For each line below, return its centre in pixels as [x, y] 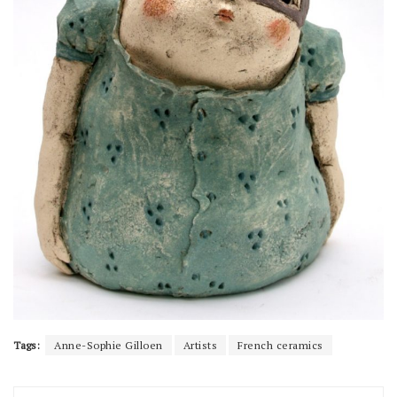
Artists [200, 346]
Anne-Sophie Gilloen [109, 346]
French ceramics [280, 346]
